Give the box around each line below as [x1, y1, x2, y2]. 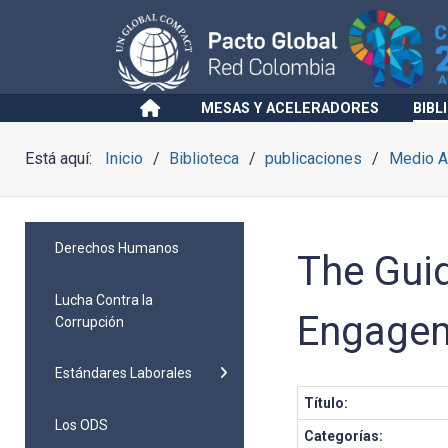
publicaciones [265, 149, 363, 168]
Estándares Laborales [55, 365, 192, 382]
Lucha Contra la [55, 291, 153, 308]
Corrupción [55, 313, 124, 330]
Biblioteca [169, 149, 240, 168]
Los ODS [55, 416, 108, 433]
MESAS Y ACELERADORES [201, 100, 379, 117]
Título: [304, 395, 349, 411]
